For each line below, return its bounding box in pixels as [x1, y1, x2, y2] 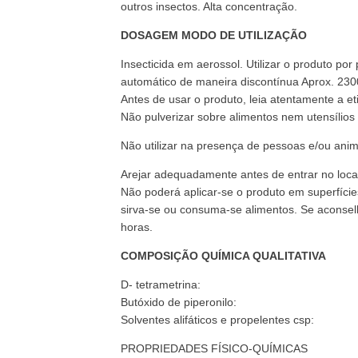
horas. [121, 221, 153, 233]
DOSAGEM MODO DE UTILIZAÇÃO [121, 29, 307, 42]
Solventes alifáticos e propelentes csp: [121, 313, 314, 326]
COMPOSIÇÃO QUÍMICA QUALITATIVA [121, 249, 326, 262]
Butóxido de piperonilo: [121, 296, 237, 308]
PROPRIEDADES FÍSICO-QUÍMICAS [121, 342, 308, 355]
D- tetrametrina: [121, 278, 201, 291]
